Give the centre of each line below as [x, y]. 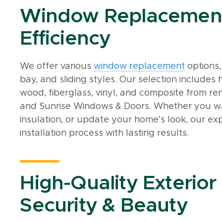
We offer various [57, 66]
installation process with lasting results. [105, 133]
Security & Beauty [104, 205]
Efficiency [65, 38]
